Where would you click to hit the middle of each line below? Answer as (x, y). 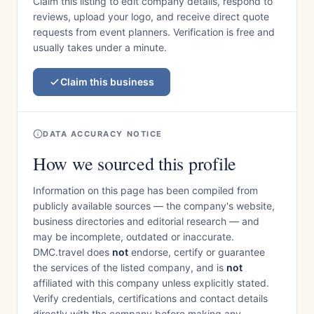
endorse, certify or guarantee (197, 252)
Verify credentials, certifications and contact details (150, 298)
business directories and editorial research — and (146, 221)
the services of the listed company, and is (130, 267)
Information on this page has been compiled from (145, 190)
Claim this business (107, 82)
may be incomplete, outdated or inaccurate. (134, 237)
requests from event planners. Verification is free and (154, 32)
